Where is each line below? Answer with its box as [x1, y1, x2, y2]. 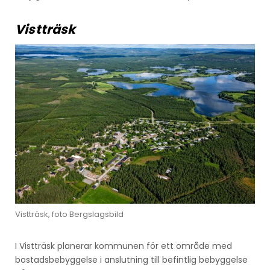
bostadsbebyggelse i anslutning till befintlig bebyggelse [15, 254, 248, 266]
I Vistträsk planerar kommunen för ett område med [15, 240, 232, 253]
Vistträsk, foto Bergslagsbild [15, 209, 124, 221]
